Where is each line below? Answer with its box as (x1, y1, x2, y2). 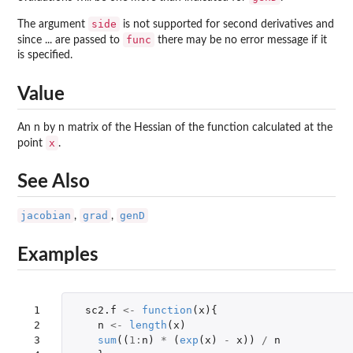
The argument (17, 19, 88, 31)
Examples (17, 245, 98, 265)
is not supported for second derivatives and (120, 19, 334, 31)
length (128, 319, 167, 332)
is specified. (17, 50, 72, 61)
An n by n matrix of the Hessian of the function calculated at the (17, 121, 333, 133)
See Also (17, 173, 90, 192)
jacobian (20, 210, 71, 222)
